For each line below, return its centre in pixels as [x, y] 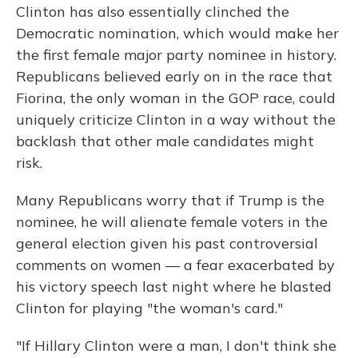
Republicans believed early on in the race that [174, 77]
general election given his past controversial [167, 244]
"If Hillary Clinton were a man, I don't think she [176, 346]
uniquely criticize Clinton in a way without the [176, 120]
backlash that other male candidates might [165, 141]
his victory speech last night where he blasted [174, 287]
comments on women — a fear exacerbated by [175, 265]
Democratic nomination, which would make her [177, 34]
